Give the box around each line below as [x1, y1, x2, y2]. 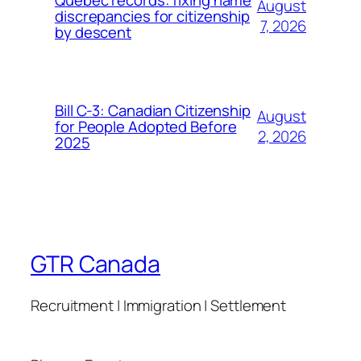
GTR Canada [31, 247, 160, 280]
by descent [55, 21, 132, 43]
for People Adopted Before [55, 115, 237, 137]
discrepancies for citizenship [55, 5, 251, 27]
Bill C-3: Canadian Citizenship [55, 99, 251, 121]
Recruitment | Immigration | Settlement [31, 295, 287, 317]
